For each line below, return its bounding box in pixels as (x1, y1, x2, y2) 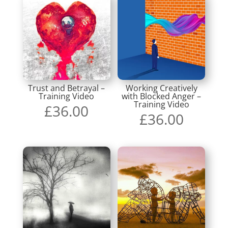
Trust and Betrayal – (28, 82, 105, 94)
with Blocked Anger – (122, 90, 202, 102)
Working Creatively (125, 82, 197, 94)
